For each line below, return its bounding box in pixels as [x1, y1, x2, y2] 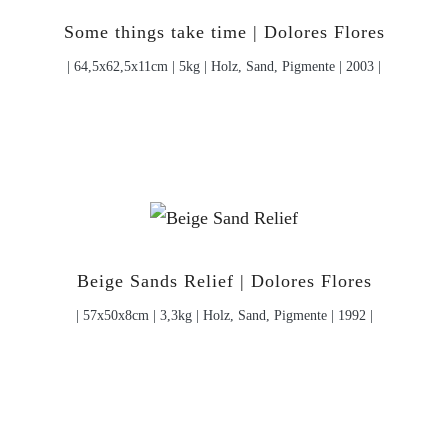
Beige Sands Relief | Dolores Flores [76, 271, 372, 292]
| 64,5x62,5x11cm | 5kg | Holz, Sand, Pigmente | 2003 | [67, 58, 381, 75]
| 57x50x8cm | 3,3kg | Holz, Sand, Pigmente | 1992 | [75, 307, 373, 324]
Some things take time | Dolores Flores [63, 22, 385, 43]
